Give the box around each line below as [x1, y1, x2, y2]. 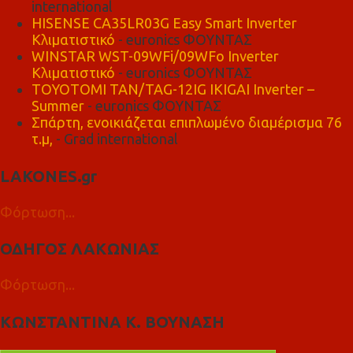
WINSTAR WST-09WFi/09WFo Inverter [32, 48, 279, 65]
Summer [32, 98, 84, 114]
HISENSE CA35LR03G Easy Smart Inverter [32, 15, 297, 32]
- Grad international [53, 131, 178, 147]
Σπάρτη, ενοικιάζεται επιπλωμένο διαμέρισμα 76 [32, 114, 342, 131]
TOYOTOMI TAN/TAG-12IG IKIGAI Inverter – [32, 81, 314, 98]
